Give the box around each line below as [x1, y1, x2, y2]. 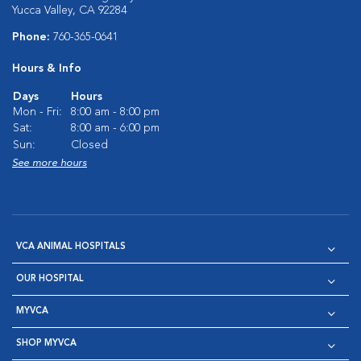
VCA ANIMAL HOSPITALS [16, 243, 126, 251]
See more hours [12, 158, 87, 168]
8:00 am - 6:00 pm [71, 122, 160, 134]
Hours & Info [12, 63, 81, 74]
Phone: [12, 31, 53, 43]
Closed [71, 139, 108, 151]
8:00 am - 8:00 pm [71, 106, 160, 118]
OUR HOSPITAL [16, 275, 84, 284]
